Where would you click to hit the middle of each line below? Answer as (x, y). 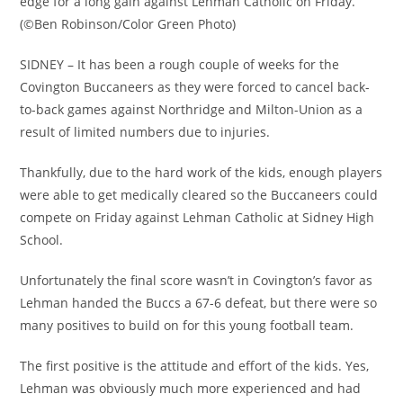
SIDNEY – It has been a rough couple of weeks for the (180, 64)
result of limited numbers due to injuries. (145, 131)
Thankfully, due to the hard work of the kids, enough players (201, 172)
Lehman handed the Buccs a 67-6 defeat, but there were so (199, 302)
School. (42, 239)
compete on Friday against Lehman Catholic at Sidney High (197, 217)
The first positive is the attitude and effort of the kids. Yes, (195, 365)
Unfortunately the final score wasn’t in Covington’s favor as (197, 280)
